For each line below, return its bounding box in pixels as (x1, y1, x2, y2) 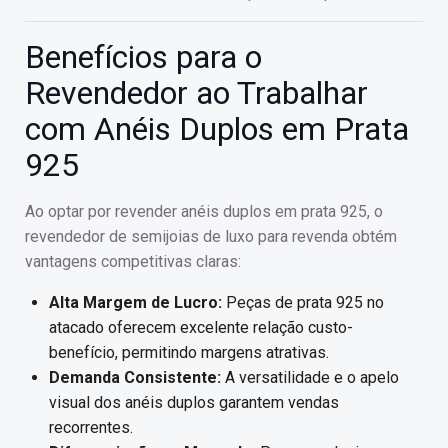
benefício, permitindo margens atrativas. (49, 343, 329, 363)
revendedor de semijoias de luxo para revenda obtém (25, 227, 397, 247)
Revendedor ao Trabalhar (25, 74, 368, 113)
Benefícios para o (25, 38, 262, 77)
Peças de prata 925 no (222, 293, 384, 313)
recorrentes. (49, 418, 133, 438)
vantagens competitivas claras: (25, 252, 241, 272)
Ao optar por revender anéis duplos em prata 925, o (25, 202, 383, 222)
